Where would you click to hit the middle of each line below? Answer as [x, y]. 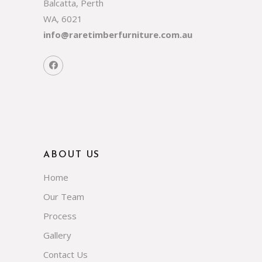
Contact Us [65, 254]
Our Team [64, 196]
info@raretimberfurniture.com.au [118, 34]
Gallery [57, 235]
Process [60, 216]
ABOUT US [72, 155]
